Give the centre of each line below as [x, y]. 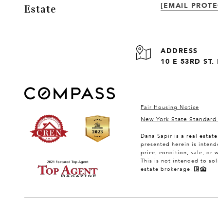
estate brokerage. [167, 169]
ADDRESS [179, 50]
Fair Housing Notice [170, 107]
